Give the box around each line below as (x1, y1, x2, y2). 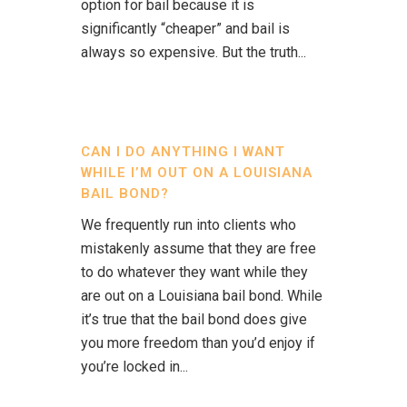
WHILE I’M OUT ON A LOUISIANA (81, 164, 313, 181)
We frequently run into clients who (81, 216, 296, 233)
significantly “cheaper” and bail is (81, 20, 290, 37)
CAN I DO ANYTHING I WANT (81, 144, 285, 160)
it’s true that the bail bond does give (81, 311, 307, 328)
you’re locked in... (81, 358, 188, 375)
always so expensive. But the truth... (81, 44, 306, 61)
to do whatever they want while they (81, 263, 308, 281)
